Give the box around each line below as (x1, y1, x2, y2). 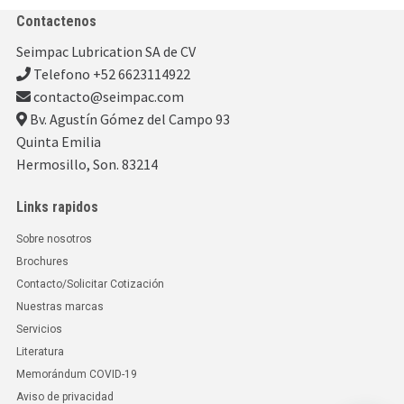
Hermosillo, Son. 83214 (15, 154, 158, 173)
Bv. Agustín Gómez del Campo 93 (26, 109, 230, 128)
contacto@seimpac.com (30, 87, 184, 106)
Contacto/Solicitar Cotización (15, 277, 164, 290)
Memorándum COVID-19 (15, 367, 137, 381)
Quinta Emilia (15, 132, 101, 151)
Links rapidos (15, 198, 98, 216)
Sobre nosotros (15, 232, 92, 245)
